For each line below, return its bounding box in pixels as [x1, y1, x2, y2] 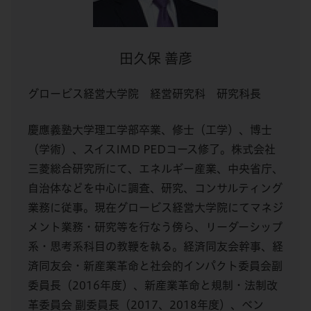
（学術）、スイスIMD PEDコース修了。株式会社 [28, 144, 276, 155]
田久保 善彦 [119, 51, 192, 66]
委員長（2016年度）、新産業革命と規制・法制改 [28, 280, 278, 292]
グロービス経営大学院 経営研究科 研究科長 [28, 88, 261, 100]
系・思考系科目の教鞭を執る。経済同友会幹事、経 [28, 241, 283, 253]
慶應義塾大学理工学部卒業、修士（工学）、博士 [28, 124, 272, 136]
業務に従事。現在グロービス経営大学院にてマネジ [28, 202, 283, 214]
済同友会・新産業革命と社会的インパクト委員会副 [28, 260, 283, 272]
